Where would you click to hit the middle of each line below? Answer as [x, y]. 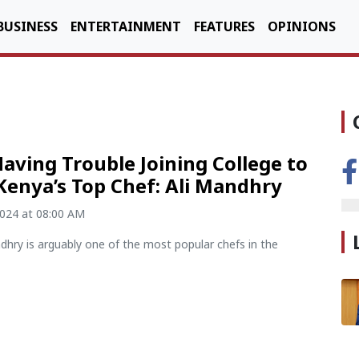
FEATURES [224, 26]
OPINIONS [302, 26]
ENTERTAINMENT [126, 26]
